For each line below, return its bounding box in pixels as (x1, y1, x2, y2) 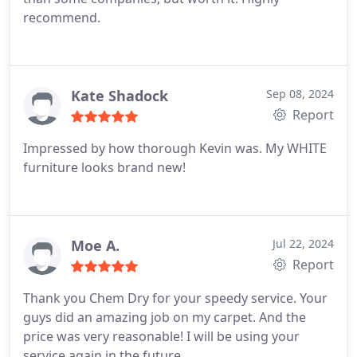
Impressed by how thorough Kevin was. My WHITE (23, 139, 327, 157)
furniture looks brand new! (23, 159, 186, 176)
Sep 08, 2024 (266, 86, 334, 101)
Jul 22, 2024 (273, 236, 334, 251)
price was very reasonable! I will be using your (23, 328, 300, 345)
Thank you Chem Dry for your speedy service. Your (23, 289, 328, 307)
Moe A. (71, 236, 120, 255)
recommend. (23, 9, 100, 26)
